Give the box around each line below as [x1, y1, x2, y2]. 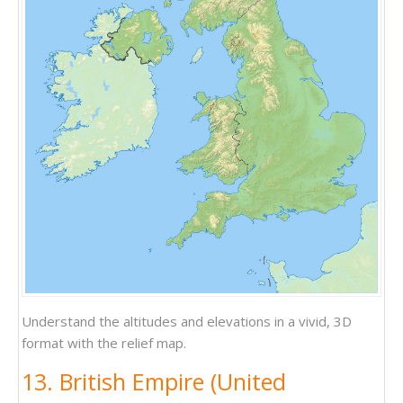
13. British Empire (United [22, 365, 286, 397]
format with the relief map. [22, 333, 186, 352]
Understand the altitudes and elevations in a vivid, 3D [22, 311, 352, 330]
